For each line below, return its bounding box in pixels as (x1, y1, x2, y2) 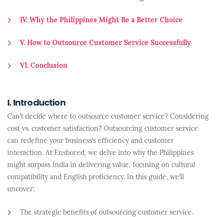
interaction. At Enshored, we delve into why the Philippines (7, 150, 194, 157)
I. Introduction (7, 99, 65, 108)
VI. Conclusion (20, 62, 67, 70)
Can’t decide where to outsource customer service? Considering (7, 113, 209, 121)
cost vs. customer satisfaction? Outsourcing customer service (7, 125, 198, 133)
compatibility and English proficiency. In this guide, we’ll (7, 174, 184, 181)
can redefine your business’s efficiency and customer (7, 138, 174, 145)
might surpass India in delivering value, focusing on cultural (7, 162, 195, 169)
